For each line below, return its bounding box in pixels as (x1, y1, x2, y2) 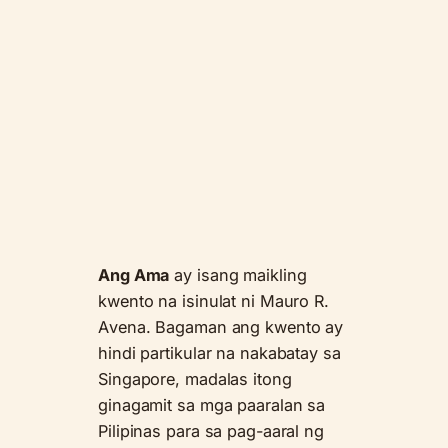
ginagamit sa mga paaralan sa (98, 395, 326, 415)
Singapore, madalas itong (98, 369, 292, 389)
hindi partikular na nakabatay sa (98, 343, 341, 363)
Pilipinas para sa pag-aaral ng (98, 421, 324, 441)
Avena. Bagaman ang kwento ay (98, 317, 344, 337)
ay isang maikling (169, 265, 307, 285)
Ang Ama (98, 265, 170, 285)
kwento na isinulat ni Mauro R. (98, 291, 329, 311)
